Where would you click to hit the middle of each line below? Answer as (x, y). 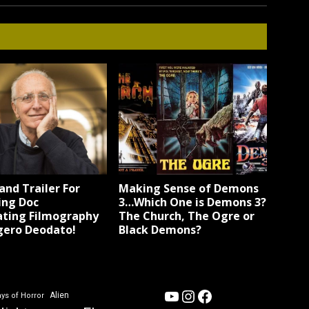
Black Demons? (160, 229)
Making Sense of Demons (189, 188)
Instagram (217, 296)
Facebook (231, 296)
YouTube (195, 296)
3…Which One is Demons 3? (193, 202)
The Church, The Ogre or (187, 216)
